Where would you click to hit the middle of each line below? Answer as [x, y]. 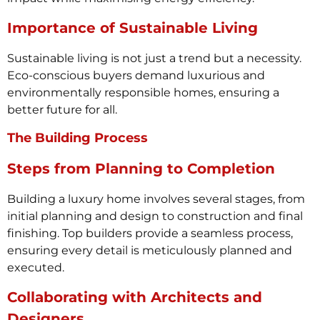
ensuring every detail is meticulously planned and [150, 250]
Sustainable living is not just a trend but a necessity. [154, 59]
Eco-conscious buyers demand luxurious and [136, 76]
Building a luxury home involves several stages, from [156, 199]
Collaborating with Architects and [135, 297]
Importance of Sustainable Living [132, 28]
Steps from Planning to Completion [141, 168]
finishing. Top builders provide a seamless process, [150, 233]
